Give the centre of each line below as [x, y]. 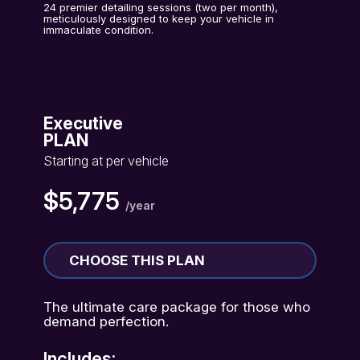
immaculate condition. [99, 30]
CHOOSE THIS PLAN [137, 260]
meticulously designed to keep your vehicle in [159, 18]
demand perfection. [106, 321]
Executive [84, 123]
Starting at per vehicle [106, 161]
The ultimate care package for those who [177, 307]
